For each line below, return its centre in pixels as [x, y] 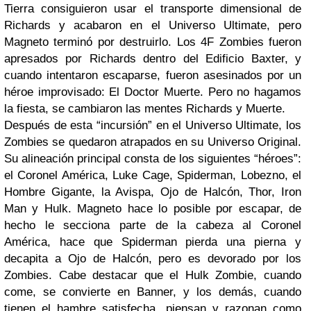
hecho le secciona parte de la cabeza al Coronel [153, 225]
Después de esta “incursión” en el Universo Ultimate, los [153, 125]
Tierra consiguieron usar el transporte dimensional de [153, 9]
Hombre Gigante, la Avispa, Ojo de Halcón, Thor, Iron [153, 192]
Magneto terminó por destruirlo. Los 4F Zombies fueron [153, 42]
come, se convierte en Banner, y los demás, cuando [153, 292]
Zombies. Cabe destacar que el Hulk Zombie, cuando [153, 275]
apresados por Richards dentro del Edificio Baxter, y [153, 59]
